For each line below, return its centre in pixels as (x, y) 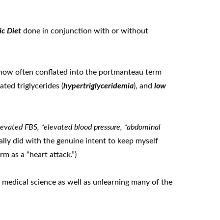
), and (144, 86)
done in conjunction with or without (86, 31)
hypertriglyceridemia (99, 86)
